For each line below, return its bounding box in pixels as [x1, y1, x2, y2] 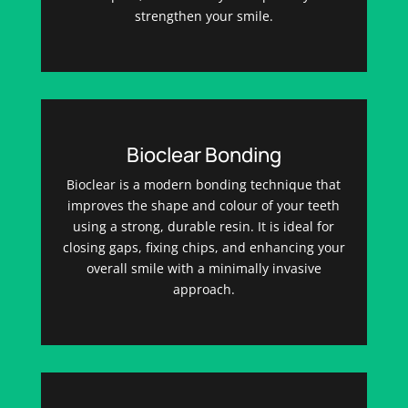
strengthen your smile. [134, 6, 273, 25]
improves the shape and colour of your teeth [67, 196, 341, 214]
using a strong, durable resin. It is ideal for [73, 217, 335, 235]
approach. [172, 280, 235, 298]
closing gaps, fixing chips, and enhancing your [62, 238, 345, 256]
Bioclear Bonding [126, 140, 281, 168]
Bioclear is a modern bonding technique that [66, 175, 342, 193]
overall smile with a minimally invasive [86, 259, 321, 277]
